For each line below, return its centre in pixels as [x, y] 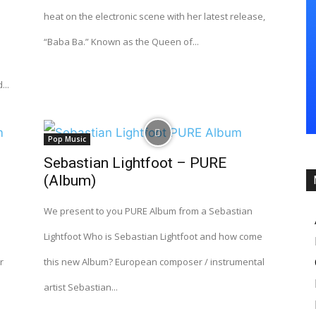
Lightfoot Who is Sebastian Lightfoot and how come [153, 236]
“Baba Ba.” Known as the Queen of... [121, 42]
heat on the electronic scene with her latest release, [154, 16]
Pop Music [67, 139]
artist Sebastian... [81, 287]
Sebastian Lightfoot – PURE [135, 163]
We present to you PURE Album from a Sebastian [148, 211]
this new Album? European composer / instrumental [154, 262]
